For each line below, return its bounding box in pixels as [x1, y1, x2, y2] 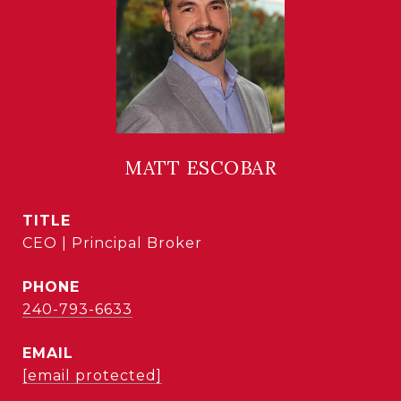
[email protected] [22, 367, 162, 384]
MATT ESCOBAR [124, 156, 277, 180]
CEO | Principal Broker [22, 235, 202, 252]
